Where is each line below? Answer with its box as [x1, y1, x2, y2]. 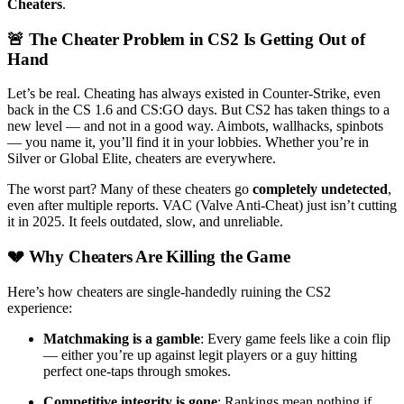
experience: [7, 299, 72, 316]
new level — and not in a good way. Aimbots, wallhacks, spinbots [7, 118, 383, 134]
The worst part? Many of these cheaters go [7, 181, 252, 197]
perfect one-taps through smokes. [43, 363, 231, 379]
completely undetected [252, 181, 388, 197]
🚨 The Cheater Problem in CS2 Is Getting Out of [7, 29, 365, 49]
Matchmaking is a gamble [43, 330, 200, 346]
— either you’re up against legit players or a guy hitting [43, 346, 357, 363]
